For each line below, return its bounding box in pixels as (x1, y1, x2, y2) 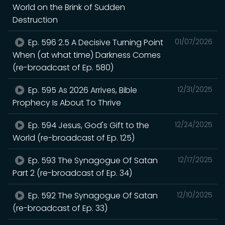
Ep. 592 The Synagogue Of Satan (26, 189, 158, 201)
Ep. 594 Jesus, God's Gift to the (26, 119, 150, 131)
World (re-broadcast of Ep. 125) (13, 132, 135, 144)
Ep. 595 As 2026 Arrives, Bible (26, 84, 138, 96)
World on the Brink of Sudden (13, 1, 125, 13)
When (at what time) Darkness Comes (13, 49, 161, 61)
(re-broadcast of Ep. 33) (13, 202, 107, 214)
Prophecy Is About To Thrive (13, 96, 121, 108)
